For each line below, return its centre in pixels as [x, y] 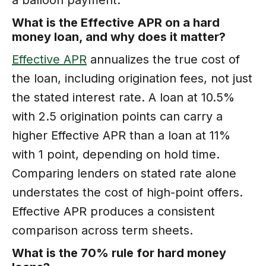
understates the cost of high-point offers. [127, 192]
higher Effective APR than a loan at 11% [121, 135]
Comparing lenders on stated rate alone [124, 173]
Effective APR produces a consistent [113, 211]
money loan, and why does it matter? [119, 37]
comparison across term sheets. [102, 230]
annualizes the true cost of [163, 59]
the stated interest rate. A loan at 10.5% [123, 97]
